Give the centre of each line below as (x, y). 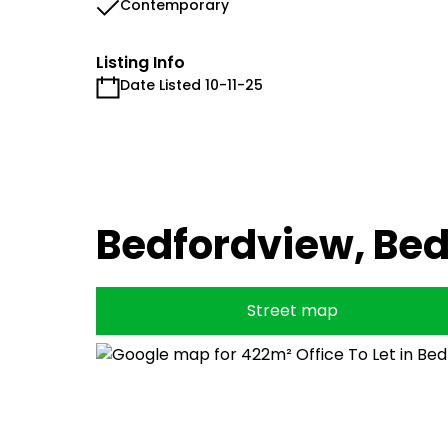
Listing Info (140, 62)
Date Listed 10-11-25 (191, 85)
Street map (292, 310)
